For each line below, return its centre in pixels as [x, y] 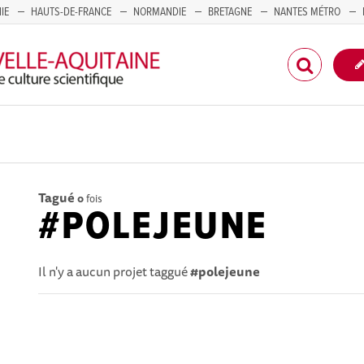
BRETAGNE [230, 12]
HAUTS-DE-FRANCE [71, 12]
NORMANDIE [160, 12]
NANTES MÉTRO [307, 12]
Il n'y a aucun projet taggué [115, 271]
